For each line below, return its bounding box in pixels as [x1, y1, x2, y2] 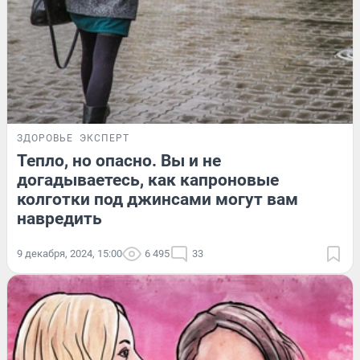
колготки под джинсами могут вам [17, 189, 298, 209]
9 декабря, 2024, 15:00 [17, 247, 122, 260]
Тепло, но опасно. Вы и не [17, 150, 221, 170]
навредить [17, 208, 102, 228]
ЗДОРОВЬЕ [17, 132, 73, 144]
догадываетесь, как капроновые [17, 170, 279, 190]
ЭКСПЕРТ [80, 132, 129, 144]
